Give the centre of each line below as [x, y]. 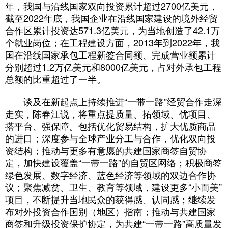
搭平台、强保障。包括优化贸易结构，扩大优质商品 [110, 125]
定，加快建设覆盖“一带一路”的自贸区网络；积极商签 [113, 162]
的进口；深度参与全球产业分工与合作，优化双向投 [110, 138]
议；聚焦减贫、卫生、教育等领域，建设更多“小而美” [113, 187]
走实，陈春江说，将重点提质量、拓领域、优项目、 [110, 113]
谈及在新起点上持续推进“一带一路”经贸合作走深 [113, 101]
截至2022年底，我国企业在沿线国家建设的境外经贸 [111, 18]
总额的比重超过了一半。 [55, 79]
